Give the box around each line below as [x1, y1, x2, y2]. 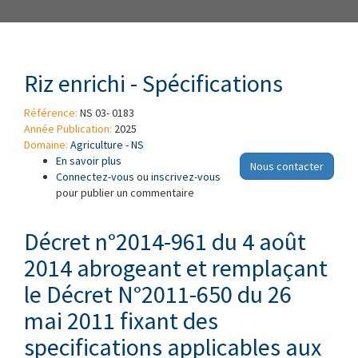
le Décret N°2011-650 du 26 [24, 279, 292, 309]
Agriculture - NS [70, 137, 144, 152]
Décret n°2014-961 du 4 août [24, 226, 306, 257]
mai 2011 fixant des [24, 305, 218, 336]
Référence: [24, 105, 80, 120]
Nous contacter [250, 159, 324, 173]
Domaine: [24, 137, 70, 152]
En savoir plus [56, 153, 121, 168]
